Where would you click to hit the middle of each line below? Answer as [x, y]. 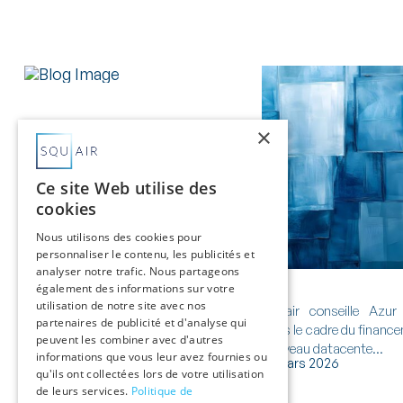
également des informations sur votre [135, 288]
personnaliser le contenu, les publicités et [145, 254]
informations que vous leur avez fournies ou [152, 357]
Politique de [162, 391]
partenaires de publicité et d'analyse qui [142, 322]
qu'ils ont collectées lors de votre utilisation [150, 374]
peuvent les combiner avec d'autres [130, 340]
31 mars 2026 [300, 363]
